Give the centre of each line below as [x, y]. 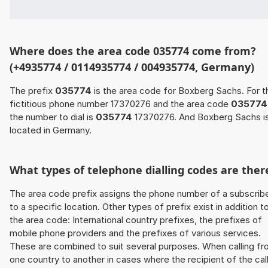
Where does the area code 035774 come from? [133, 51]
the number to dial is [53, 117]
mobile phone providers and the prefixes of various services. [135, 233]
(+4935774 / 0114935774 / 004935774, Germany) [132, 67]
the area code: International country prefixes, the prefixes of [136, 220]
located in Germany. [51, 130]
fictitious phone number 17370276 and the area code [120, 104]
